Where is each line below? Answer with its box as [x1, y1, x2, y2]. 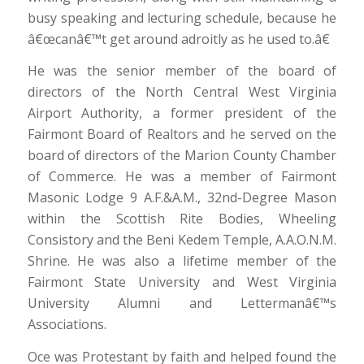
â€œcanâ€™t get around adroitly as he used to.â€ [27, 29, 330, 48]
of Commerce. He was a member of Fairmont [27, 167, 337, 186]
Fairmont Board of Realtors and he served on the [27, 125, 337, 144]
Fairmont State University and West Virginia [27, 273, 337, 292]
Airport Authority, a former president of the [27, 104, 337, 123]
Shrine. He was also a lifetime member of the [27, 252, 337, 271]
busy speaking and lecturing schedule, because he [27, 8, 337, 27]
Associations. [27, 315, 106, 334]
